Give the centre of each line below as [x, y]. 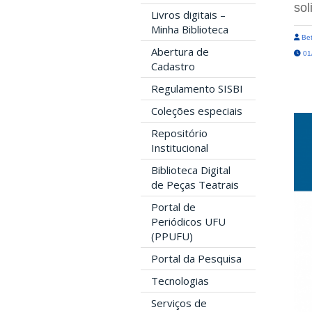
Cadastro [173, 66]
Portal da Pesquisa [196, 258]
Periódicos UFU [188, 221]
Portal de [173, 206]
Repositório [179, 133]
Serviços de [179, 303]
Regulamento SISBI [197, 88]
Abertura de [180, 51]
